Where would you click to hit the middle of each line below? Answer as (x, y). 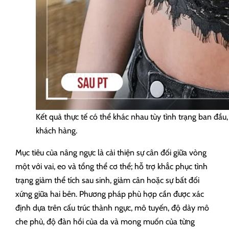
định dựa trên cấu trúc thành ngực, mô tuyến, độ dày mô (112, 208)
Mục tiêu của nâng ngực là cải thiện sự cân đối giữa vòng (111, 153)
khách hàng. (56, 131)
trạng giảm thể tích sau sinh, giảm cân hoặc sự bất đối (107, 180)
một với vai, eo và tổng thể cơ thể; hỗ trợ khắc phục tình (111, 166)
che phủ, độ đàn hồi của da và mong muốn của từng (105, 222)
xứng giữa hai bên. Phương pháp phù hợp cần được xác (110, 194)
